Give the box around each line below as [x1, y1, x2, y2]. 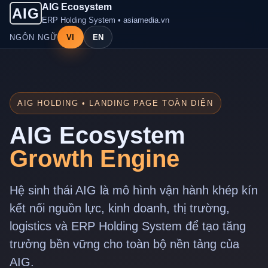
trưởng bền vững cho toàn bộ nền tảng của [10, 237, 239, 251]
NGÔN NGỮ [10, 32, 57, 42]
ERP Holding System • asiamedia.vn [42, 16, 169, 25]
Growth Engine [10, 145, 180, 172]
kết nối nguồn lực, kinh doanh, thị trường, [10, 202, 230, 215]
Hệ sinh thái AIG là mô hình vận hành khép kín [10, 184, 258, 197]
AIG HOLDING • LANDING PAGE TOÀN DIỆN [17, 99, 214, 108]
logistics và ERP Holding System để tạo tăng [10, 220, 246, 233]
